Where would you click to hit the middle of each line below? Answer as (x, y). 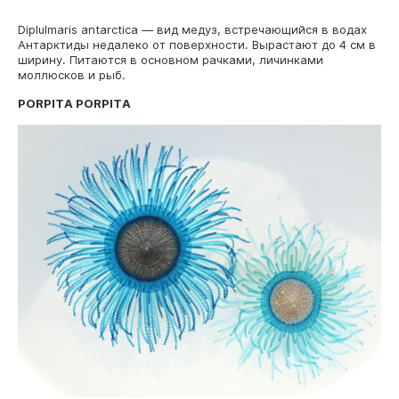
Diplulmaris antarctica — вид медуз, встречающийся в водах (192, 30)
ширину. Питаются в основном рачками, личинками (171, 60)
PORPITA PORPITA (74, 104)
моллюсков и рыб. (72, 75)
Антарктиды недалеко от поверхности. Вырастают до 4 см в (197, 45)
